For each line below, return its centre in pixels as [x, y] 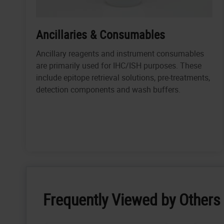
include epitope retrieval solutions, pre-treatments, [123, 78]
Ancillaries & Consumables [100, 35]
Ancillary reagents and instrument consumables [120, 54]
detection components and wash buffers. [108, 90]
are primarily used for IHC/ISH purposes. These [119, 66]
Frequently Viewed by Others [132, 199]
